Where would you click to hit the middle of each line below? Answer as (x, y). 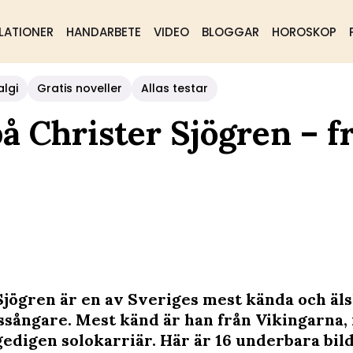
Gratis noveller (80, 88)
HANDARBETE (103, 32)
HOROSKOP (304, 32)
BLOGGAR (230, 32)
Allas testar (175, 88)
